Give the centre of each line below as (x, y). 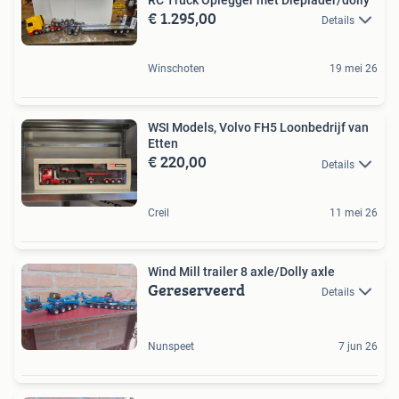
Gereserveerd (196, 289)
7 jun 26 (358, 347)
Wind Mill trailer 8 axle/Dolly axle (241, 271)
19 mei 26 (354, 69)
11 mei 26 (354, 212)
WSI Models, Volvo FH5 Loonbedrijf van (258, 128)
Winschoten (176, 69)
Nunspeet (171, 347)
